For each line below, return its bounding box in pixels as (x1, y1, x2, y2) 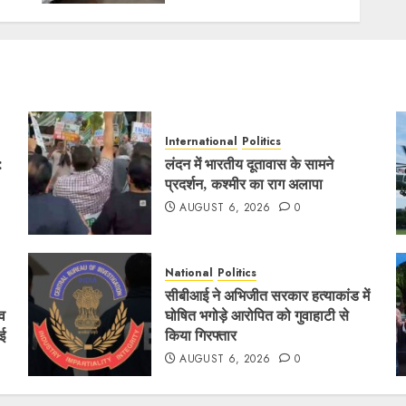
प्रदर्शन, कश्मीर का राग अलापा (164, 174, 323, 194)
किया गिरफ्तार (164, 325, 237, 345)
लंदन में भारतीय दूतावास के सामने (164, 154, 333, 174)
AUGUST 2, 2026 (193, 10, 284, 26)
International (164, 133, 237, 150)
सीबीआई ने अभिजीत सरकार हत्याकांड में (164, 285, 370, 305)
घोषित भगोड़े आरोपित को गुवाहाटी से (164, 305, 349, 325)
